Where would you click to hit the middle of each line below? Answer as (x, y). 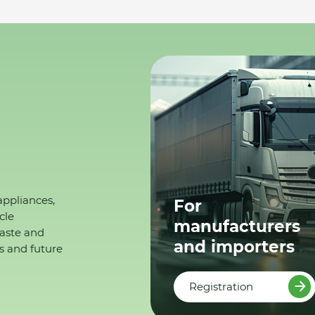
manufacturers (237, 226)
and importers (234, 246)
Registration (221, 286)
